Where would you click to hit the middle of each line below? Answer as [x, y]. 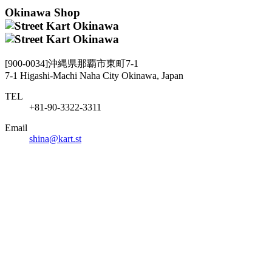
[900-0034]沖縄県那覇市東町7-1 [72, 63]
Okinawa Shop [42, 12]
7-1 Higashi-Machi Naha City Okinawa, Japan [94, 75]
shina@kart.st [55, 138]
